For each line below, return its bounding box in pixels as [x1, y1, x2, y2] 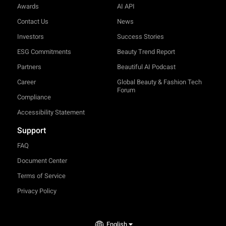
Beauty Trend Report [117, 48, 175, 56]
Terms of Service [17, 172, 66, 180]
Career [17, 78, 36, 86]
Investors [17, 33, 44, 41]
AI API [117, 3, 135, 11]
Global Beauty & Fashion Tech [117, 78, 202, 86]
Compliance [17, 93, 51, 101]
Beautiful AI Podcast [117, 63, 176, 71]
